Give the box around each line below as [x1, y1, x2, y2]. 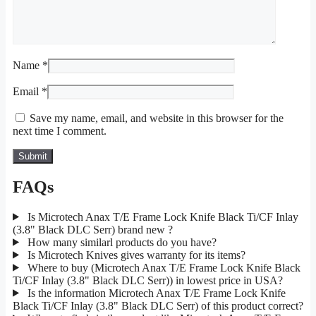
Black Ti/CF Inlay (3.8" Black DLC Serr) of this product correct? [13, 299, 303, 312]
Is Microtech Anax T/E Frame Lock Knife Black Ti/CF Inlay [24, 210, 298, 223]
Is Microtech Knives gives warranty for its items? [24, 248, 245, 261]
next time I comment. [13, 124, 107, 137]
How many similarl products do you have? [24, 236, 217, 248]
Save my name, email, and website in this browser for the [30, 111, 284, 124]
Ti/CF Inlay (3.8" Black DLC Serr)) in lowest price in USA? [13, 274, 283, 286]
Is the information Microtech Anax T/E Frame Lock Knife [24, 286, 286, 299]
